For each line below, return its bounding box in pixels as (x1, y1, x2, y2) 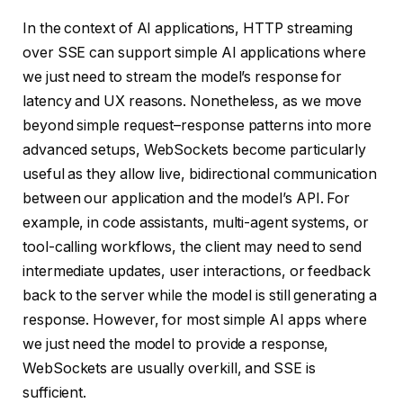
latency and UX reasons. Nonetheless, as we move (22, 93, 363, 111)
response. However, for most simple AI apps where (22, 311, 368, 329)
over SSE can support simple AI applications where (22, 44, 367, 62)
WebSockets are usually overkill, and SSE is (22, 360, 316, 378)
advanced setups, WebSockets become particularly (22, 141, 367, 159)
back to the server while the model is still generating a (22, 287, 377, 305)
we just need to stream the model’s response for (22, 68, 343, 86)
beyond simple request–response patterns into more (22, 117, 372, 135)
